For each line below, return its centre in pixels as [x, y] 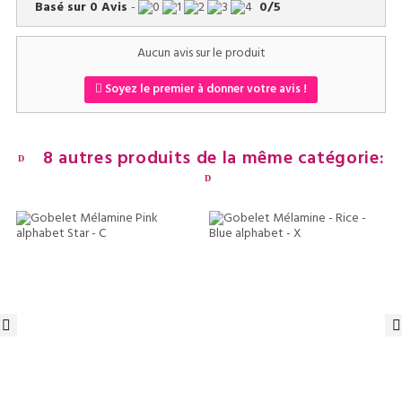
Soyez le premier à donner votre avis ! [205, 89]
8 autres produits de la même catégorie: [211, 158]
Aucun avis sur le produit [201, 53]
